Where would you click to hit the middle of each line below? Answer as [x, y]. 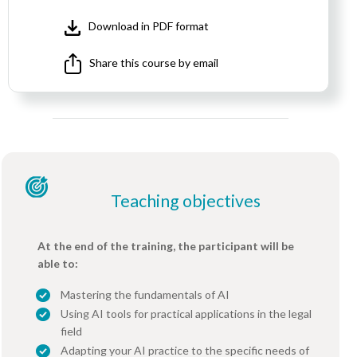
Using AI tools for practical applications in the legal [186, 313]
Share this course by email [154, 62]
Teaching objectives [186, 200]
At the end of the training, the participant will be [166, 245]
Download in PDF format [149, 26]
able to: [58, 263]
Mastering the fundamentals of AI [145, 294]
